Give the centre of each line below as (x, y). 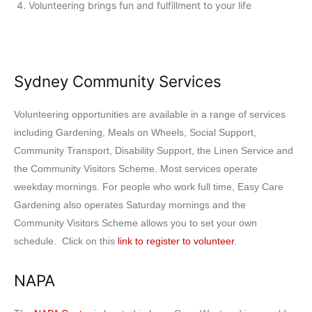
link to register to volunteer (176, 241)
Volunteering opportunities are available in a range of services (150, 114)
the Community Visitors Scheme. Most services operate (136, 169)
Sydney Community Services (118, 81)
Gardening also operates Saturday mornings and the (130, 205)
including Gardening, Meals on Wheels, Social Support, (135, 132)
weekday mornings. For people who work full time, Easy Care (149, 187)
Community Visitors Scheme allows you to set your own (135, 223)
